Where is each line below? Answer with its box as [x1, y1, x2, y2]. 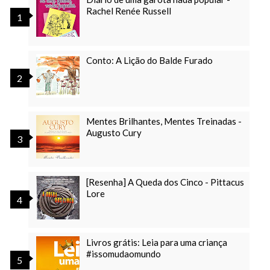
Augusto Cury [86, 127, 142, 138]
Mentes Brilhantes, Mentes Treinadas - [86, 115, 242, 127]
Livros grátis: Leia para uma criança [86, 237, 227, 248]
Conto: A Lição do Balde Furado [86, 55, 213, 66]
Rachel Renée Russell [86, 5, 171, 17]
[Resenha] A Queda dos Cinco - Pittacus [86, 176, 244, 187]
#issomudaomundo [86, 248, 161, 260]
